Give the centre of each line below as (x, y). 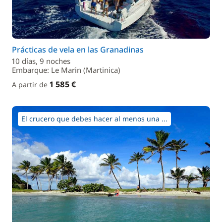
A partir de (31, 84)
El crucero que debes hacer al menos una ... (94, 119)
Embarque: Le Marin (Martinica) (66, 70)
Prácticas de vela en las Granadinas (78, 50)
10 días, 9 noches (41, 61)
